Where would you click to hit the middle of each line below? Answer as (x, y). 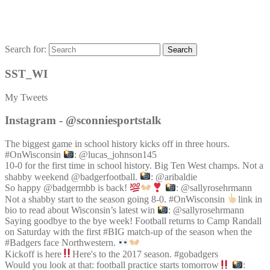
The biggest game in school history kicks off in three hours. (117, 143)
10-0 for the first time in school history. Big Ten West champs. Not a (134, 166)
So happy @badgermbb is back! (67, 188)
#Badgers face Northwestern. (61, 243)
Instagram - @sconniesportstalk (83, 121)
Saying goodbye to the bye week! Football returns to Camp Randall (133, 221)
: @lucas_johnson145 (116, 155)
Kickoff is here (33, 254)
